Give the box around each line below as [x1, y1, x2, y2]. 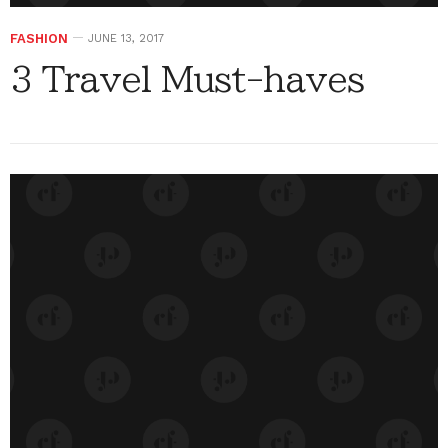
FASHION [10, 30, 68, 46]
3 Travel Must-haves [10, 61, 364, 96]
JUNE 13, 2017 [88, 31, 164, 45]
